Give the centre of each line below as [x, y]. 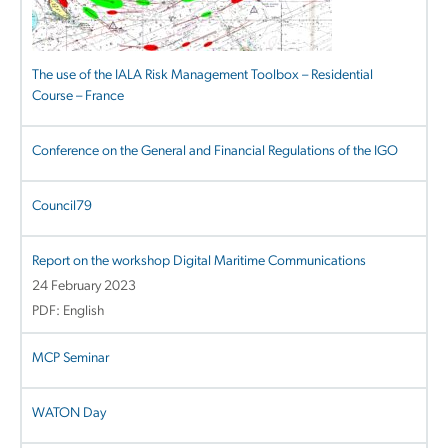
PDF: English [68, 311]
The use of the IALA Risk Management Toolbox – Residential [202, 75]
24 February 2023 [84, 286]
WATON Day [69, 413]
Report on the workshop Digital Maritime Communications [199, 261]
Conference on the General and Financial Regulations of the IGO [215, 151]
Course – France [78, 96]
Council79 [62, 206]
